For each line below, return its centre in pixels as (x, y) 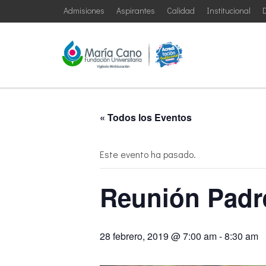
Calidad (181, 10)
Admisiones (84, 10)
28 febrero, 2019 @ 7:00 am (158, 236)
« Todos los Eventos (146, 117)
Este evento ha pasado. (148, 154)
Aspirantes (136, 10)
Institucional (229, 10)
